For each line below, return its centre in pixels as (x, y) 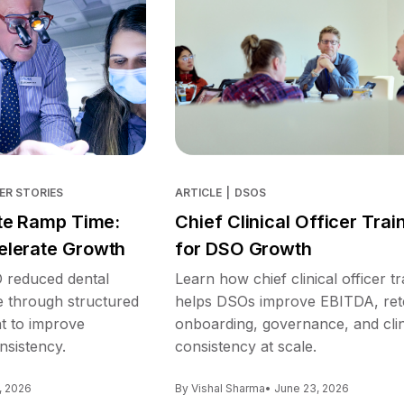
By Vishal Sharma (220, 388)
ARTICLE (199, 192)
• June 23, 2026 (308, 388)
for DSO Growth (243, 248)
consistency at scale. (246, 346)
